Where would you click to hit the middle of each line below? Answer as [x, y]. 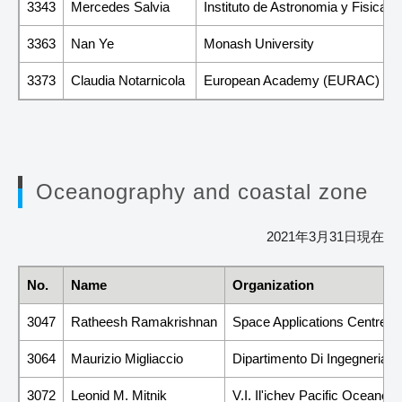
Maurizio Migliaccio [127, 358]
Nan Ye [92, 43]
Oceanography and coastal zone [202, 191]
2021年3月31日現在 [325, 236]
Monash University [259, 43]
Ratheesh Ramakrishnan [144, 321]
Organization [273, 284]
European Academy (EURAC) [292, 80]
